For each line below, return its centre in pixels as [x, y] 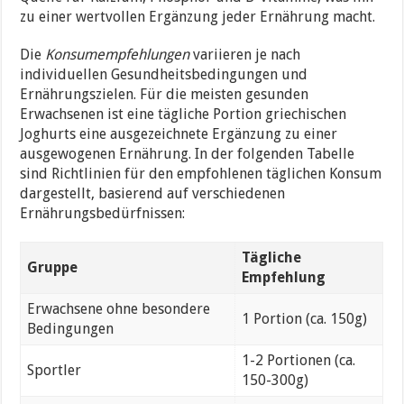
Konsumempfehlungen [118, 54]
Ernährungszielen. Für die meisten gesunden [165, 94]
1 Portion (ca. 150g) [304, 318]
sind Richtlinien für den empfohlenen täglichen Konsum [201, 173]
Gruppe [52, 267]
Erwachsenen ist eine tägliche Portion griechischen [184, 114]
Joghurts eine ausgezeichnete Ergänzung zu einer [179, 133]
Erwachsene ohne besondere [118, 308]
